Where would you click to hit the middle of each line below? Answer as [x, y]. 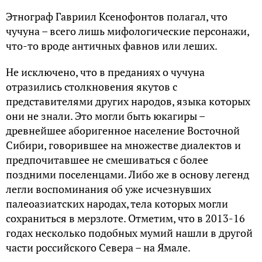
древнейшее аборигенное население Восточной [123, 131]
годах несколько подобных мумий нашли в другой [129, 233]
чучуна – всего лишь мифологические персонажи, [127, 31]
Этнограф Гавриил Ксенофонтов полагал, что [117, 17]
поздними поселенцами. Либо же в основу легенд [127, 175]
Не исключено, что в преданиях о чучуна [105, 72]
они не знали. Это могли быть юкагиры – [105, 116]
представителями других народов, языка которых [128, 101]
